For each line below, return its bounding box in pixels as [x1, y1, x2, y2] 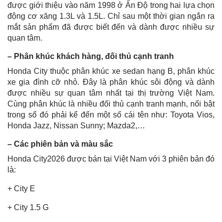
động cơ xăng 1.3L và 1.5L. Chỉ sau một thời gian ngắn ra [7, 11, 215, 20]
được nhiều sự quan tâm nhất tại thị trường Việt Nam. [7, 88, 215, 97]
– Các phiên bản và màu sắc [7, 139, 113, 148]
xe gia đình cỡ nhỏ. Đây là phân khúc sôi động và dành [7, 77, 215, 86]
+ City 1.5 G [7, 203, 49, 212]
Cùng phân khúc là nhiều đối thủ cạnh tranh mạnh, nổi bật [7, 99, 215, 108]
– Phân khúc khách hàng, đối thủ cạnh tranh [7, 52, 174, 60]
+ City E [7, 184, 35, 193]
